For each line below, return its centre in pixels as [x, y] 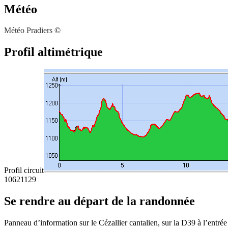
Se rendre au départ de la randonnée [99, 201]
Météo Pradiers [28, 31]
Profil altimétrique [53, 52]
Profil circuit [24, 170]
